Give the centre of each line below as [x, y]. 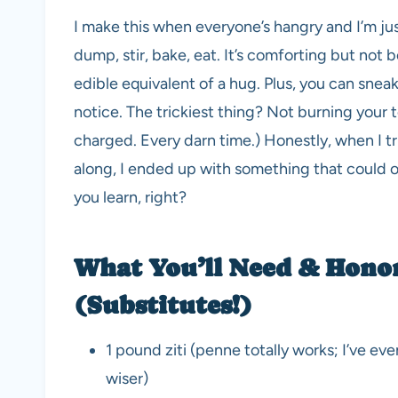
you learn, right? [130, 198]
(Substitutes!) [163, 305]
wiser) [127, 379]
